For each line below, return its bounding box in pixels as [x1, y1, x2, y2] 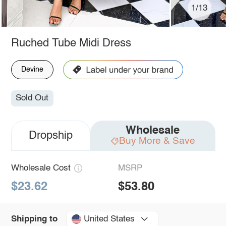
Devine [21, 66, 43, 73]
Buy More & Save [119, 136, 195, 146]
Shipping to [11, 214, 58, 223]
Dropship [28, 130, 73, 142]
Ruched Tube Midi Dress [11, 37, 131, 49]
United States [83, 214, 135, 223]
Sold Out [16, 94, 49, 103]
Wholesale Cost [11, 164, 71, 173]
